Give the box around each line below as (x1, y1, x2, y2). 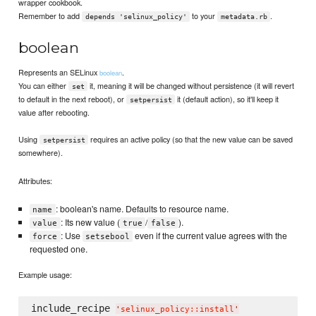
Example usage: (18, 269, 73, 281)
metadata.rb (220, 12, 267, 20)
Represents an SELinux (18, 66, 100, 78)
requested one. (29, 242, 87, 255)
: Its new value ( (60, 215, 120, 229)
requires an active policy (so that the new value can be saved (88, 133, 293, 145)
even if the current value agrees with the (133, 229, 288, 242)
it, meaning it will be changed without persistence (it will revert (87, 79, 295, 91)
